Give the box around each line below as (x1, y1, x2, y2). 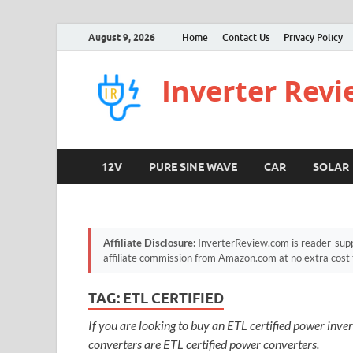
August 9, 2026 (88, 31, 155, 43)
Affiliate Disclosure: (103, 236, 195, 249)
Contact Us (222, 31, 269, 43)
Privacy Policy (284, 31, 343, 43)
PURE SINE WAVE (149, 160, 237, 173)
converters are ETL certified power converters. (88, 336, 319, 351)
